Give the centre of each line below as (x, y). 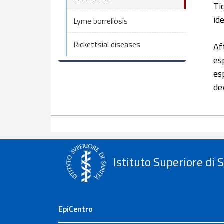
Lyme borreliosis (100, 21)
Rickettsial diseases (107, 45)
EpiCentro (76, 209)
